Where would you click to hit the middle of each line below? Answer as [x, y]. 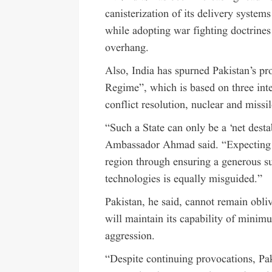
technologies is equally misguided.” [184, 179]
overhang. [127, 48]
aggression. [130, 236]
